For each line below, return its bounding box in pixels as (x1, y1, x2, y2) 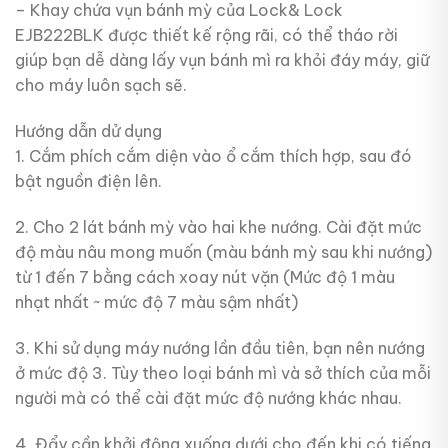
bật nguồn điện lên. (15, 171, 162, 192)
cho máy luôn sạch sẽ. (15, 75, 187, 96)
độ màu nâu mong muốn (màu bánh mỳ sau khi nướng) (15, 241, 432, 262)
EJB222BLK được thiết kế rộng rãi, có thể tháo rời (15, 25, 398, 46)
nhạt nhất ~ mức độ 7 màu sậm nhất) (15, 291, 298, 312)
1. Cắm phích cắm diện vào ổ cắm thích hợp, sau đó (15, 146, 412, 167)
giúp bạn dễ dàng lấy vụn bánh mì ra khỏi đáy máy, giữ (15, 50, 429, 71)
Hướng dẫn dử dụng (15, 121, 162, 142)
